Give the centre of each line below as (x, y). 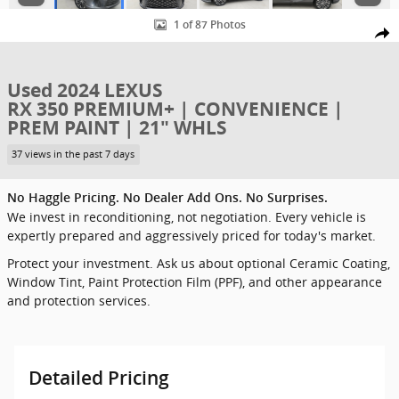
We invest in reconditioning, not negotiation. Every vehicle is (187, 217)
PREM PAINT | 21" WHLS (117, 127)
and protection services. (79, 301)
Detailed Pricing (99, 379)
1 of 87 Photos (209, 25)
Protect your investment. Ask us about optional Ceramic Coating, (199, 264)
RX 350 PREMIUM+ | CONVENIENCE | (175, 109)
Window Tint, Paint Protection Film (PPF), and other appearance (195, 282)
